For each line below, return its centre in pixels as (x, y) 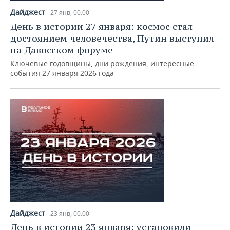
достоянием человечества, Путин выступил (112, 38)
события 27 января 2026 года (62, 73)
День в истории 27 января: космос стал (101, 26)
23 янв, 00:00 (70, 213)
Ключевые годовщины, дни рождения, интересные (102, 63)
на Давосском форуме (62, 50)
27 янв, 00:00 (70, 13)
